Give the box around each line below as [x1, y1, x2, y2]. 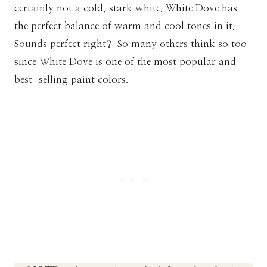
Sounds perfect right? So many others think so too [14, 38, 247, 49]
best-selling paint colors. [14, 74, 131, 85]
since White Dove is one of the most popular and [14, 56, 236, 67]
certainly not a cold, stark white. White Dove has [14, 2, 237, 13]
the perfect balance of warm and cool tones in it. [14, 20, 235, 31]
